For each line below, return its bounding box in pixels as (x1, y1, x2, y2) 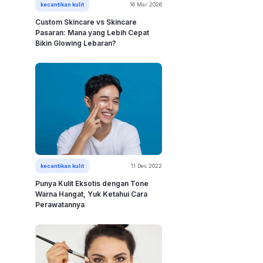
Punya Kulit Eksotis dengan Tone (35, 179, 149, 188)
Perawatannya (35, 200, 85, 210)
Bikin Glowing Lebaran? (35, 39, 116, 48)
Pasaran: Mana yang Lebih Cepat (35, 28, 149, 38)
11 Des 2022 (131, 163, 162, 170)
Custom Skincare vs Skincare (35, 18, 137, 27)
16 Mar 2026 (130, 1, 162, 8)
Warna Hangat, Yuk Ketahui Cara (35, 190, 147, 199)
